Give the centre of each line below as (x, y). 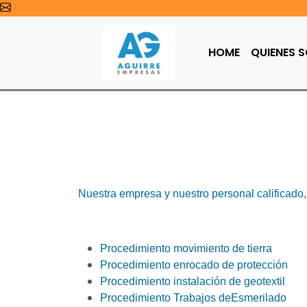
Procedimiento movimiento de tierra (186, 248)
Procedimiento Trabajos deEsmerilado (193, 298)
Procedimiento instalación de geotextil (193, 281)
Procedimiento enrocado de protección (194, 265)
